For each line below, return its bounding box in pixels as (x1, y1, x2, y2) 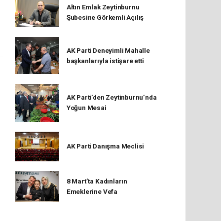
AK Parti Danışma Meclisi (66, 142, 145, 150)
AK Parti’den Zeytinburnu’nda (66, 93, 157, 102)
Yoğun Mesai (66, 104, 107, 112)
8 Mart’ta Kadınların (66, 177, 127, 185)
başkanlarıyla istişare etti (66, 56, 144, 65)
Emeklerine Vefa (66, 187, 117, 196)
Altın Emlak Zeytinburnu (66, 3, 140, 11)
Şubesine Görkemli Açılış (66, 13, 144, 22)
